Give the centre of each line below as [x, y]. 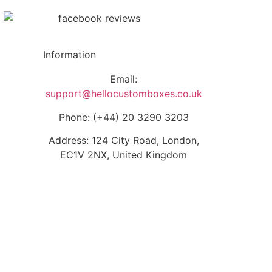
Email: [124, 79]
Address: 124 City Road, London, [124, 141]
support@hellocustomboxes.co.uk [124, 94]
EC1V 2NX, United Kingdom [124, 155]
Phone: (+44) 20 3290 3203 [124, 117]
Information [70, 55]
